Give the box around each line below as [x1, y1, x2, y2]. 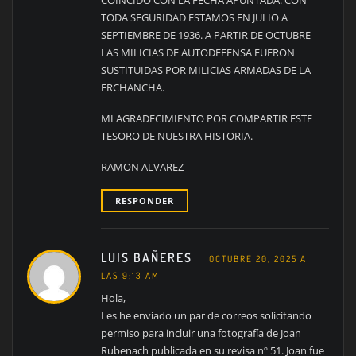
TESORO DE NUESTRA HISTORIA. [100, 129, 253, 144]
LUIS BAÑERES [100, 249, 196, 265]
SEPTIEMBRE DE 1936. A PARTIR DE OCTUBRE [100, 28, 311, 43]
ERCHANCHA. [100, 80, 164, 95]
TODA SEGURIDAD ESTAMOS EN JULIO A [100, 10, 288, 25]
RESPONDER [114, 195, 174, 207]
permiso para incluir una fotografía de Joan [100, 326, 301, 341]
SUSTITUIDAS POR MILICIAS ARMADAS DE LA [100, 63, 311, 78]
